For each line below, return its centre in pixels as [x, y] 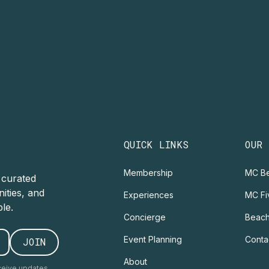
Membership [148, 172]
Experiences [148, 195]
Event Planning [153, 239]
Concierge [144, 217]
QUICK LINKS [156, 144]
